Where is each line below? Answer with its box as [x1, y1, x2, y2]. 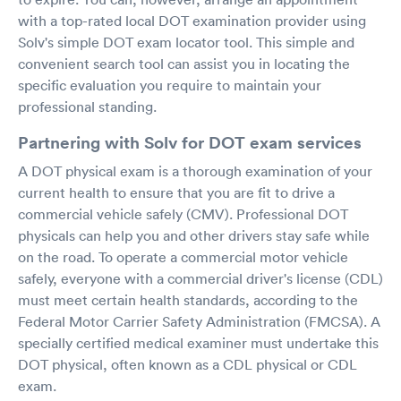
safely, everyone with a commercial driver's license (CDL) [18, 269, 383, 287]
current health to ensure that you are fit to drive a [18, 183, 335, 201]
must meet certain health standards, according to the [18, 290, 358, 309]
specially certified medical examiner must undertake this [18, 333, 379, 352]
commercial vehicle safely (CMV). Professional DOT [18, 204, 348, 223]
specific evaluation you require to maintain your [18, 75, 321, 94]
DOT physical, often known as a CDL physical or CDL [18, 354, 357, 373]
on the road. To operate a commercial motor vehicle [18, 247, 348, 266]
